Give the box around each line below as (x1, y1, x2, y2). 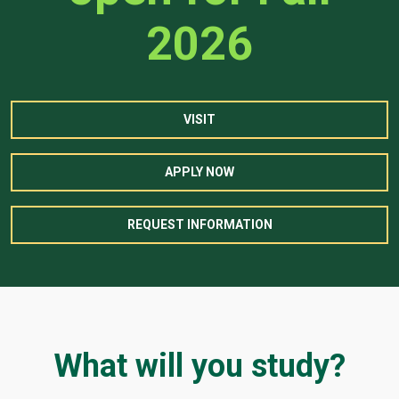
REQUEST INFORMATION (126, 217, 273, 232)
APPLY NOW (165, 165, 234, 180)
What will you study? (53, 347, 346, 386)
